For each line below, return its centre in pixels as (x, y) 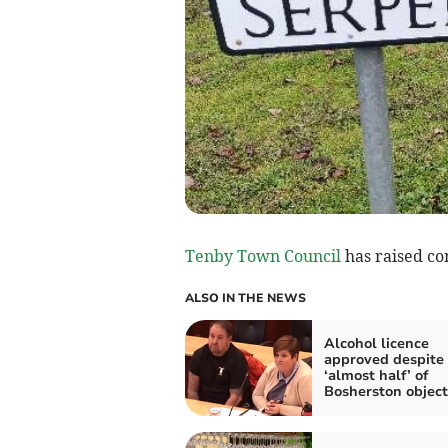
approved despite (383, 359)
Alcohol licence (376, 343)
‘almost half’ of (375, 375)
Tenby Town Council (262, 255)
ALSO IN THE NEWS (245, 297)
